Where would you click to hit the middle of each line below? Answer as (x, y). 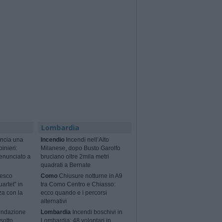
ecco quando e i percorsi (74, 193)
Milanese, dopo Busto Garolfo (81, 148)
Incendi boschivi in (97, 212)
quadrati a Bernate (66, 165)
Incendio (53, 140)
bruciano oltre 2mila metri (75, 157)
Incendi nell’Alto (87, 140)
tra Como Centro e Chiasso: (78, 185)
